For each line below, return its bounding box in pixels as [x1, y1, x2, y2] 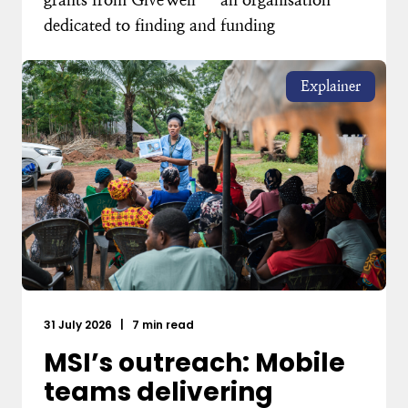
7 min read [129, 317, 194, 333]
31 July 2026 [44, 317, 115, 333]
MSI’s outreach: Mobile [44, 345, 345, 382]
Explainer [301, 77, 361, 96]
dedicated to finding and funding [44, 15, 275, 36]
